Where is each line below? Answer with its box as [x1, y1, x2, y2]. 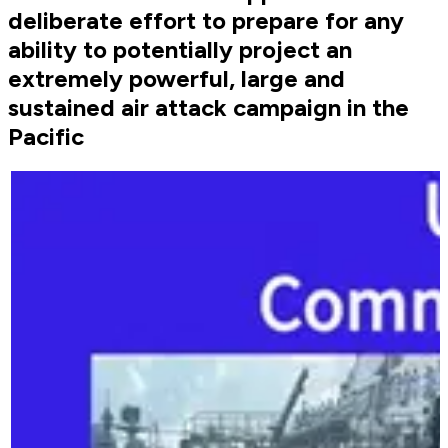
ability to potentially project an [8, 35, 352, 65]
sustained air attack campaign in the [8, 93, 409, 123]
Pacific [8, 122, 84, 152]
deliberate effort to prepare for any [8, 6, 404, 36]
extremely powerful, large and [8, 64, 345, 94]
